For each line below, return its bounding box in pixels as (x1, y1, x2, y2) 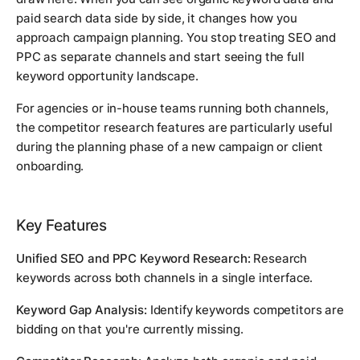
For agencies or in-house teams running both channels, (16, 100, 329, 116)
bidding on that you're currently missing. (16, 321, 243, 337)
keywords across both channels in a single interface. (16, 269, 313, 285)
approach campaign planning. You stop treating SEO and (16, 29, 337, 45)
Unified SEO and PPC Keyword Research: (16, 250, 251, 266)
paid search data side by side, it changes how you (16, 10, 297, 26)
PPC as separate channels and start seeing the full (16, 48, 305, 64)
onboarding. (16, 157, 84, 174)
